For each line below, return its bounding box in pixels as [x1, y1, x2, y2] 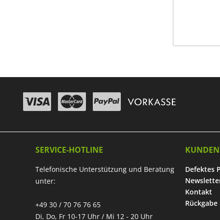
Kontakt [185, 187, 212, 196]
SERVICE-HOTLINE [35, 144, 103, 155]
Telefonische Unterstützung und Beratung [35, 164, 174, 174]
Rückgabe [185, 198, 218, 208]
